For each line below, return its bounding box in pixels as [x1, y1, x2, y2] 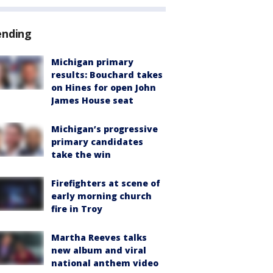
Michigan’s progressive [51, 123, 158, 135]
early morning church [51, 190, 152, 202]
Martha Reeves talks [51, 232, 147, 244]
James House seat [51, 94, 133, 107]
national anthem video [51, 257, 158, 269]
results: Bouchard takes [51, 69, 163, 81]
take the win [51, 149, 111, 161]
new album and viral [51, 244, 146, 257]
